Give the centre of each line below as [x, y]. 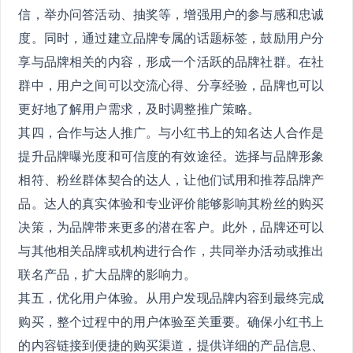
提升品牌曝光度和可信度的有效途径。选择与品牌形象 [171, 156]
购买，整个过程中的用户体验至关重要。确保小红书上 [171, 321]
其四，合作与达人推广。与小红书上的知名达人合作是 [171, 132]
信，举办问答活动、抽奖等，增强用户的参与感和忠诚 [171, 14]
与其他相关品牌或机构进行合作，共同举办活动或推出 [171, 250]
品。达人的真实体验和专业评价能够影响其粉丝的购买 [171, 203]
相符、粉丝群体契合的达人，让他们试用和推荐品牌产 [171, 179]
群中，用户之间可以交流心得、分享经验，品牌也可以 [171, 85]
